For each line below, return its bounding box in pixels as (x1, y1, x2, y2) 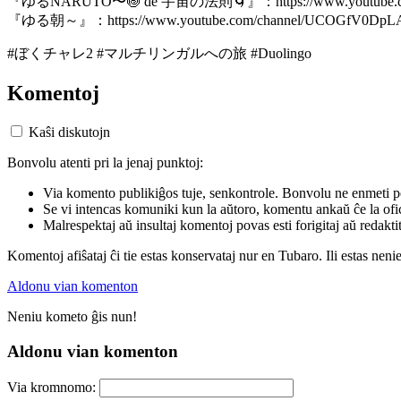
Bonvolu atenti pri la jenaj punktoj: (7, 155, 203, 171)
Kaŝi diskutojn (29, 124, 110, 141)
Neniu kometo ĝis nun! (7, 309, 137, 325)
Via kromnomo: (7, 379, 96, 395)
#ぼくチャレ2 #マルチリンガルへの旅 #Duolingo (7, 45, 311, 61)
